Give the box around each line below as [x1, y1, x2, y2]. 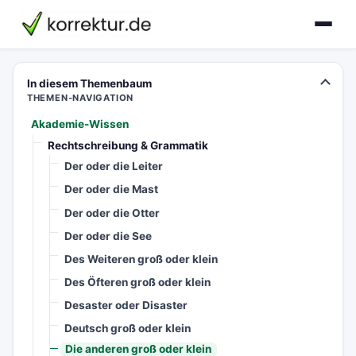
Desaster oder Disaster [64, 298, 188, 311]
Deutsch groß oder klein [64, 321, 192, 335]
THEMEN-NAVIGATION [26, 92, 134, 103]
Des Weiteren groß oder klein [64, 252, 219, 265]
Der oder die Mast [64, 183, 159, 196]
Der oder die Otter [64, 206, 161, 219]
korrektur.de [19, 13, 92, 29]
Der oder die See [64, 229, 153, 242]
